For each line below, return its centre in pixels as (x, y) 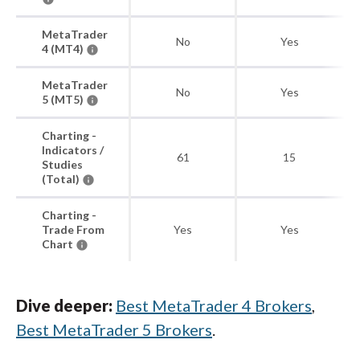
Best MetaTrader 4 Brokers (214, 305)
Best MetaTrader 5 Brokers (114, 329)
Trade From (73, 229)
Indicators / (73, 150)
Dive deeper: (66, 305)
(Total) (62, 179)
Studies (62, 164)
